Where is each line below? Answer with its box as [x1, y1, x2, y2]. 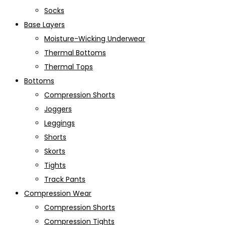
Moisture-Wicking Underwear [44, 34, 145, 44]
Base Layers [24, 20, 65, 30]
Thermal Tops [44, 62, 93, 72]
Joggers [44, 104, 72, 115]
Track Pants [44, 174, 85, 185]
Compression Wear [24, 188, 91, 199]
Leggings [44, 118, 75, 129]
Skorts [44, 146, 65, 157]
